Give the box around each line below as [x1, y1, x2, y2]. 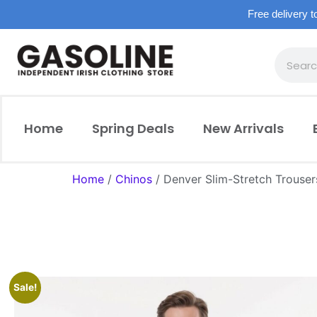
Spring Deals [92, 120, 174, 137]
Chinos [115, 172, 152, 186]
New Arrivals [203, 120, 284, 137]
